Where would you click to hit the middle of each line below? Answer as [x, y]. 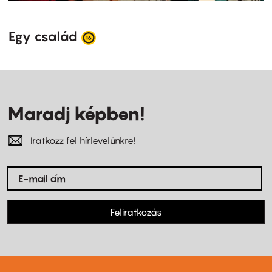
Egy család [43, 36]
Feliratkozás [136, 212]
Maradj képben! [76, 114]
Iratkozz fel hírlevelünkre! [83, 141]
